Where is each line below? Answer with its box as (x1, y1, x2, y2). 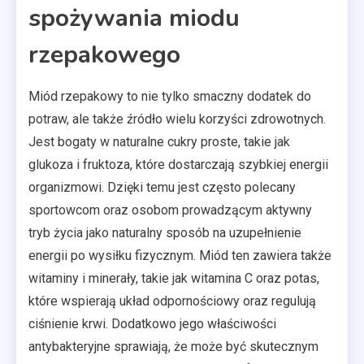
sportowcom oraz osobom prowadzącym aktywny (28, 201, 312, 218)
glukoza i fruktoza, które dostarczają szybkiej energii (28, 156, 328, 172)
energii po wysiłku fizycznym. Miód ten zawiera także (28, 247, 331, 263)
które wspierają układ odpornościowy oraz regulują (28, 292, 316, 309)
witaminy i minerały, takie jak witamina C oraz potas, (28, 270, 319, 286)
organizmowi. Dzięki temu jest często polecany (28, 179, 296, 195)
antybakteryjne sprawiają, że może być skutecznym (28, 338, 318, 354)
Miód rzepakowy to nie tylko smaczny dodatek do (28, 88, 311, 104)
